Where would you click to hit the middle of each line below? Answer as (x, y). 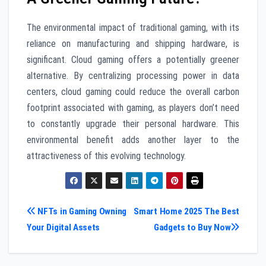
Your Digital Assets (64, 227)
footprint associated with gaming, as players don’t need (133, 108)
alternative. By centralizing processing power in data (133, 76)
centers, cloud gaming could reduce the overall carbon (133, 92)
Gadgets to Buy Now (192, 227)
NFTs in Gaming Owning (81, 211)
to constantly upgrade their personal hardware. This (133, 124)
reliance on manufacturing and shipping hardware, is (133, 44)
